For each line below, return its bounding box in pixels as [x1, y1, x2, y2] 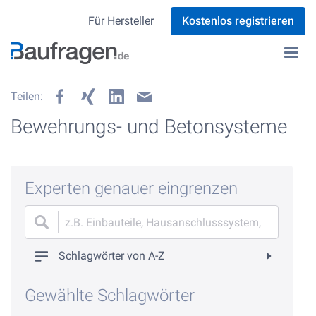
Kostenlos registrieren [182, 14, 294, 28]
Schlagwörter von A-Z [59, 249, 165, 262]
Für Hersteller [88, 14, 154, 28]
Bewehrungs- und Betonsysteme [11, 115, 287, 138]
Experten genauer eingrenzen [25, 178, 238, 198]
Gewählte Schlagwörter [25, 286, 195, 305]
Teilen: [11, 90, 43, 103]
